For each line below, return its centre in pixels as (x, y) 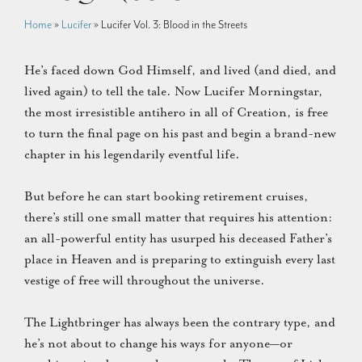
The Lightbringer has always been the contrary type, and (180, 322)
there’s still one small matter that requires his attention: (179, 217)
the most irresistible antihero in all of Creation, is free (176, 112)
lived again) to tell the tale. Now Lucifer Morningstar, (174, 91)
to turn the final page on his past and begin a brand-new (180, 133)
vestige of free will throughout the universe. (145, 280)
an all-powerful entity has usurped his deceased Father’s (178, 238)
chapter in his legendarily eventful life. (132, 154)
